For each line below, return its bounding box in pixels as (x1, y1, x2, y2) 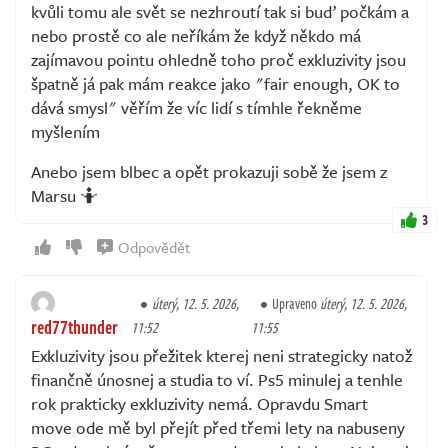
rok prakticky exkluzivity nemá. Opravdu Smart (31, 390, 368, 416)
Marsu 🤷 (31, 182, 98, 208)
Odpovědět (118, 235, 190, 258)
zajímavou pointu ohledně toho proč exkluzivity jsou (31, 46, 406, 72)
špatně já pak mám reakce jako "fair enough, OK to (31, 70, 400, 96)
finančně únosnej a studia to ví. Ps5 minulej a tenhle (31, 366, 403, 392)
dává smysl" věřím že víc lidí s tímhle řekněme (31, 94, 362, 120)
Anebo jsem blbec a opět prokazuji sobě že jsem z (31, 158, 387, 184)
